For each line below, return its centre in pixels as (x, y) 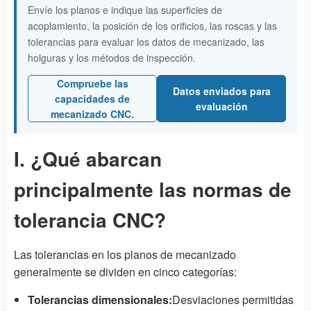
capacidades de (92, 98)
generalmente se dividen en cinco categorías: (125, 271)
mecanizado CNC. (92, 114)
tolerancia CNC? (90, 219)
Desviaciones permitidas (233, 299)
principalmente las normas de (153, 189)
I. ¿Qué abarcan (88, 158)
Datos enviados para (221, 91)
